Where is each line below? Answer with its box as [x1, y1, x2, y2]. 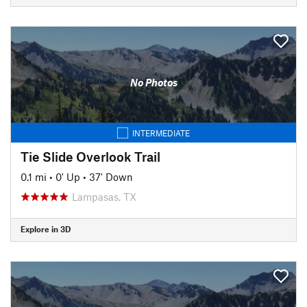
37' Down [89, 170, 133, 183]
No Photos [130, 76, 177, 88]
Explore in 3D [21, 224, 71, 234]
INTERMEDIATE [132, 127, 190, 138]
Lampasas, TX [72, 190, 136, 203]
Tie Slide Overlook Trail [21, 148, 160, 164]
